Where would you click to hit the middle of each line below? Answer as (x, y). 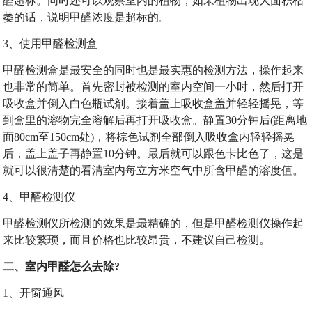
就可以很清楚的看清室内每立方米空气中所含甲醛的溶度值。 (154, 170)
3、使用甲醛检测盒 (50, 44)
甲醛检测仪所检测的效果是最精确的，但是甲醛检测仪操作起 (154, 223)
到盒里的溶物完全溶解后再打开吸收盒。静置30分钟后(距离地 (155, 120)
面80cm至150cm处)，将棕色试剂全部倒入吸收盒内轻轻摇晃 (149, 137)
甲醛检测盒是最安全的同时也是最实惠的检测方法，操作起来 (154, 70)
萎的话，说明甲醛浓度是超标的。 (87, 17)
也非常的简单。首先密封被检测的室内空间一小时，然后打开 (154, 87)
